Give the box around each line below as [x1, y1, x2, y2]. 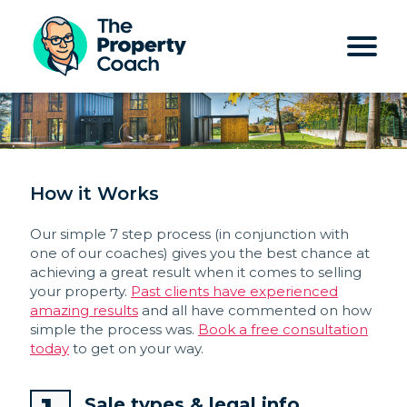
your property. [30, 283, 131, 301]
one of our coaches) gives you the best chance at [30, 244, 370, 263]
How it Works [30, 183, 159, 205]
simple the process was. [30, 321, 198, 339]
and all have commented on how [138, 302, 372, 320]
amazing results [30, 302, 138, 320]
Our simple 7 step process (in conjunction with [30, 225, 349, 243]
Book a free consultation [198, 321, 368, 339]
